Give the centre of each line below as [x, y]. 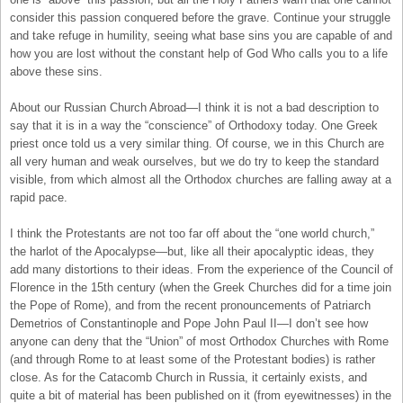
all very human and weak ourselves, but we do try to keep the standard [194, 161]
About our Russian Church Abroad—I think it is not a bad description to [194, 107]
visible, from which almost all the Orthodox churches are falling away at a [201, 179]
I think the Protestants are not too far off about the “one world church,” [192, 233]
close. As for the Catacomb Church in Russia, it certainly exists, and [188, 377]
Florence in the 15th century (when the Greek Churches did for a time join [201, 287]
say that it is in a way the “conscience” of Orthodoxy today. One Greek [194, 125]
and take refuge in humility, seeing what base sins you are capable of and [201, 35]
